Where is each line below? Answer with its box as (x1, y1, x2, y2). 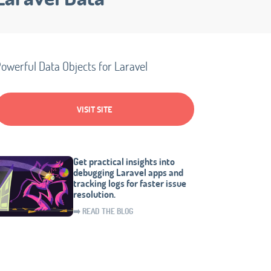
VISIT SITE (77, 103, 112, 115)
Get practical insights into (73, 155, 175, 168)
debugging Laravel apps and (73, 166, 183, 178)
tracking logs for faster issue (73, 177, 186, 189)
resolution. (73, 188, 116, 200)
